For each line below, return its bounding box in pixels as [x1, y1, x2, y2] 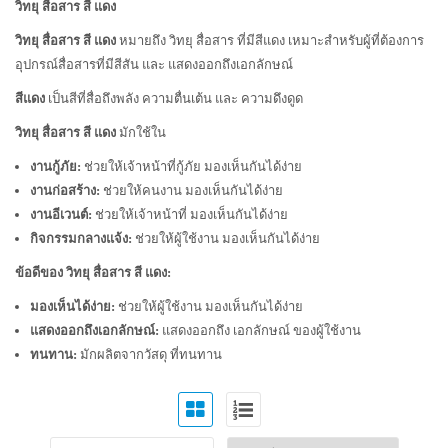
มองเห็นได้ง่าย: [30, 299, 115, 314]
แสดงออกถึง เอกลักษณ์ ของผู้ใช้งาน [159, 323, 361, 338]
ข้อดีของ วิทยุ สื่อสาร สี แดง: [15, 265, 171, 280]
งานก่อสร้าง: [30, 183, 100, 198]
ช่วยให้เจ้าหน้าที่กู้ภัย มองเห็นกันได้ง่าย [81, 159, 302, 174]
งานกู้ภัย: [30, 159, 81, 174]
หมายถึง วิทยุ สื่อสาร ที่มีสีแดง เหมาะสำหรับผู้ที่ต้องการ [116, 33, 424, 48]
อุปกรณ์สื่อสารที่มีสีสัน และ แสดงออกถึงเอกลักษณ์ [15, 57, 293, 72]
